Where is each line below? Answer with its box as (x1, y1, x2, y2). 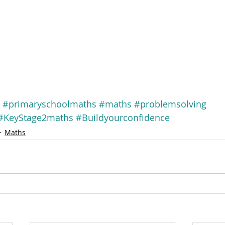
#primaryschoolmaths (3, 98, 96, 110)
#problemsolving (134, 98, 206, 110)
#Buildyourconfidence (76, 111, 170, 124)
